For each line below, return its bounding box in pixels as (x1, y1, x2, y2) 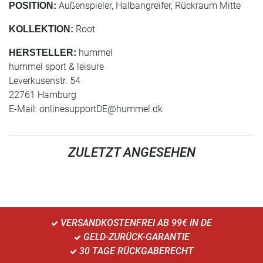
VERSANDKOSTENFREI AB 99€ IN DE (58, 217, 212, 228)
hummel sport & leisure (9, 61, 104, 72)
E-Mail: (9, 103, 39, 114)
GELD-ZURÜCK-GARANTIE (80, 231, 190, 242)
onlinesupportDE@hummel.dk (39, 103, 163, 114)
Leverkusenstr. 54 (9, 75, 80, 86)
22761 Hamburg (9, 89, 76, 100)
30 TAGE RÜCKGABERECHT (76, 245, 194, 257)
